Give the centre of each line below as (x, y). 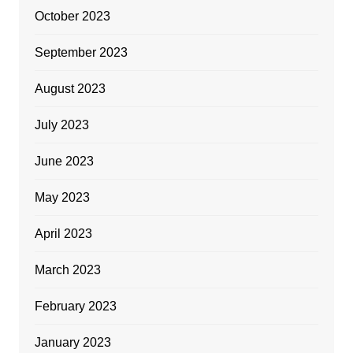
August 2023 (70, 89)
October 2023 (72, 17)
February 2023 (75, 307)
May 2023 (62, 198)
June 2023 (64, 162)
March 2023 (67, 270)
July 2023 (61, 125)
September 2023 (81, 53)
